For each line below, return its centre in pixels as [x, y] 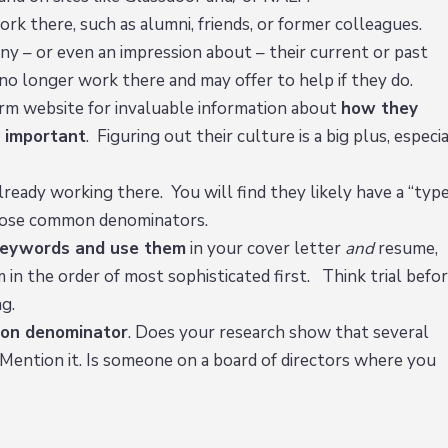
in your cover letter [265, 249]
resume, [405, 249]
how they [379, 109]
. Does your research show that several [278, 333]
